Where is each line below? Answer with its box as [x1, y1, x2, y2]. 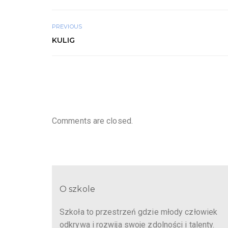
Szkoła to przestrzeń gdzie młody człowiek [60, 207, 218, 217]
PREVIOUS [52, 22, 82, 30]
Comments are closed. [52, 116, 133, 126]
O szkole [60, 184, 95, 194]
